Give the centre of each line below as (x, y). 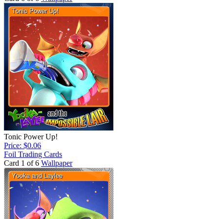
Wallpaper (57, 163)
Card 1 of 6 (22, 163)
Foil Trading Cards (33, 154)
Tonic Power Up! (31, 137)
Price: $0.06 (22, 146)
